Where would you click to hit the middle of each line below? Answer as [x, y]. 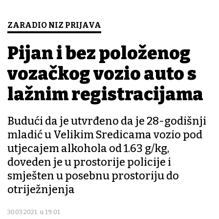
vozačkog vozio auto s [102, 74]
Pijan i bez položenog [99, 54]
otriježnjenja [41, 190]
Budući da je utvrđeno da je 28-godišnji [107, 121]
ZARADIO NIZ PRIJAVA [54, 25]
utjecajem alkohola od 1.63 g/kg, [88, 149]
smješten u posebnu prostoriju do [93, 176]
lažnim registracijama [105, 95]
